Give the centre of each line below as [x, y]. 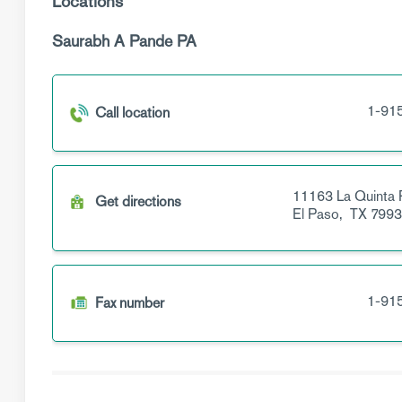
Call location [132, 113]
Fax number [130, 303]
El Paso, [319, 214]
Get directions [138, 201]
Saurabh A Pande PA [124, 41]
